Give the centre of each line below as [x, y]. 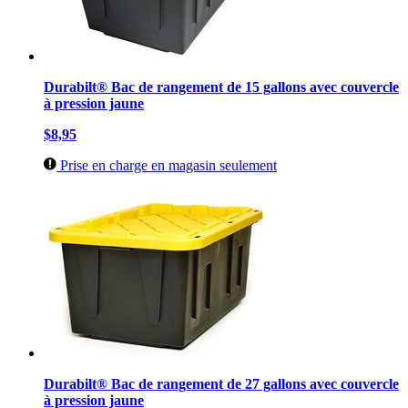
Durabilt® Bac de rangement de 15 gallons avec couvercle [221, 87]
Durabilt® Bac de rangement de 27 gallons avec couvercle [221, 384]
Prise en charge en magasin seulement [167, 166]
